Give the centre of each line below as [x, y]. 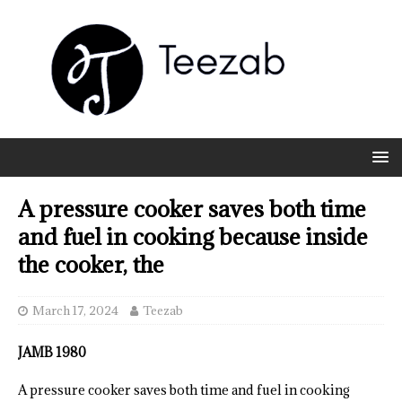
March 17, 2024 [75, 311]
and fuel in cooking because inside [193, 237]
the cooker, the [91, 265]
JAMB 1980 [52, 353]
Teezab [163, 311]
